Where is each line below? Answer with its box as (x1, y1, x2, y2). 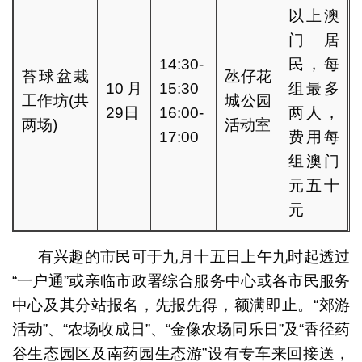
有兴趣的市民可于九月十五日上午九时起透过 (37, 247, 351, 265)
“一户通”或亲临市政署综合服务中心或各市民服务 (11, 271, 351, 289)
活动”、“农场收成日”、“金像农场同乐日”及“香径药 (11, 320, 351, 338)
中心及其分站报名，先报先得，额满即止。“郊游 (11, 296, 351, 314)
